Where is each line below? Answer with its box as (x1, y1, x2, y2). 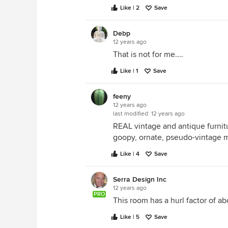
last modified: (113, 110, 151, 118)
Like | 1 (120, 67, 138, 75)
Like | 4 (120, 150, 139, 158)
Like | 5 (120, 213, 139, 221)
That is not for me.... (113, 49, 183, 60)
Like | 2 (120, 4, 139, 12)
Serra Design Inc (113, 175, 166, 184)
